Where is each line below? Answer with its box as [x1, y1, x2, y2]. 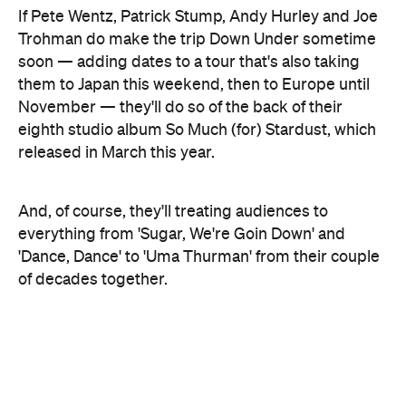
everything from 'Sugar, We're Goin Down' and [18, 63, 345, 80]
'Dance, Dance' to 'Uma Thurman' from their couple [18, 86, 380, 102]
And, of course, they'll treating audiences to [18, 41, 328, 57]
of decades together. [18, 109, 168, 125]
